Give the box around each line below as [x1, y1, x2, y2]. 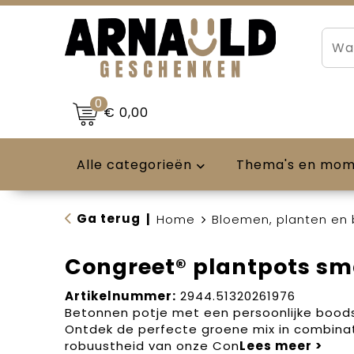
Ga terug [76, 210, 141, 227]
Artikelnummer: [64, 288, 176, 304]
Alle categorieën [76, 156, 192, 174]
